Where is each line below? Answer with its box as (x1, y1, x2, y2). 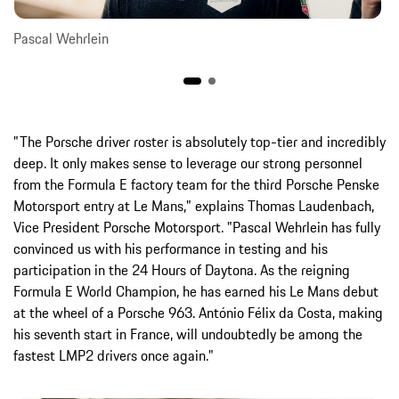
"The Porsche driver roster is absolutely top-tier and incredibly (13, 130, 386, 152)
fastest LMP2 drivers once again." (13, 344, 214, 366)
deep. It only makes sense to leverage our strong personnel (13, 151, 362, 174)
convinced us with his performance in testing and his (13, 237, 328, 259)
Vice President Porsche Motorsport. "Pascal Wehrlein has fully (13, 216, 380, 238)
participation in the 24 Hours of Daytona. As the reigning (13, 258, 350, 281)
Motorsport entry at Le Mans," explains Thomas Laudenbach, (13, 194, 374, 216)
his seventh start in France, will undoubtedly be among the (13, 322, 362, 345)
